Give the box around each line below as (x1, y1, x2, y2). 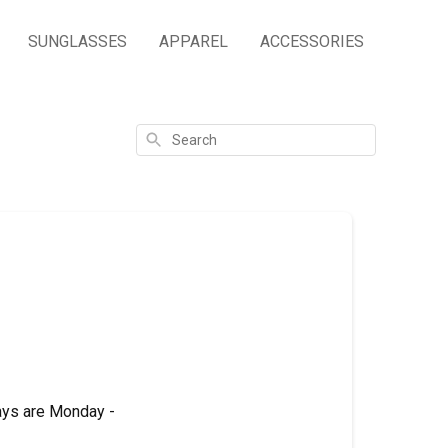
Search (143, 129, 186, 146)
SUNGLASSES (28, 32, 127, 51)
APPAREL (159, 32, 228, 51)
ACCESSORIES (260, 32, 364, 51)
